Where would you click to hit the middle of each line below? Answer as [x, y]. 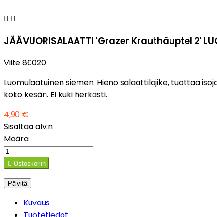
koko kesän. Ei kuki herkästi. [55, 95]
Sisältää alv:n [28, 127]
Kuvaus [37, 203]
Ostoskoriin [30, 164]
